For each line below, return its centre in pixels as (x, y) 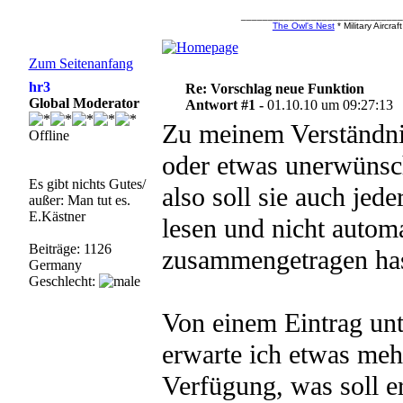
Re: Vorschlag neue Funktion (275, 89)
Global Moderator (84, 103)
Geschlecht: (63, 281)
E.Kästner (57, 216)
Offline (49, 135)
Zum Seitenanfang (81, 63)
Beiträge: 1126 (70, 249)
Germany (55, 265)
